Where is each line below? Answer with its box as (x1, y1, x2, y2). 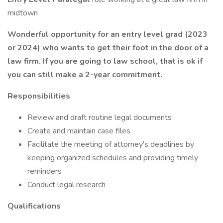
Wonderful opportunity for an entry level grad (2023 (7, 29, 208, 40)
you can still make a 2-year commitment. (7, 69, 162, 80)
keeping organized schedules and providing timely (27, 152, 198, 163)
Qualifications (7, 201, 61, 212)
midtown (7, 7, 38, 18)
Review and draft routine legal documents (27, 112, 172, 123)
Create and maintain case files (27, 125, 130, 136)
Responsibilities (7, 91, 70, 102)
